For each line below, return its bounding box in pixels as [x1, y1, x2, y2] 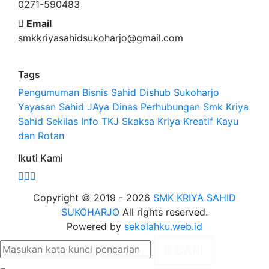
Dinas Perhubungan [112, 101, 200, 113]
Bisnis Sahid [82, 86, 136, 98]
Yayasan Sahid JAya [18, 101, 109, 113]
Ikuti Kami [18, 152, 63, 164]
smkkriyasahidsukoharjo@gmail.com [18, 32, 183, 44]
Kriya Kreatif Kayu [157, 115, 238, 127]
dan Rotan [18, 130, 64, 142]
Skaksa [122, 115, 154, 127]
